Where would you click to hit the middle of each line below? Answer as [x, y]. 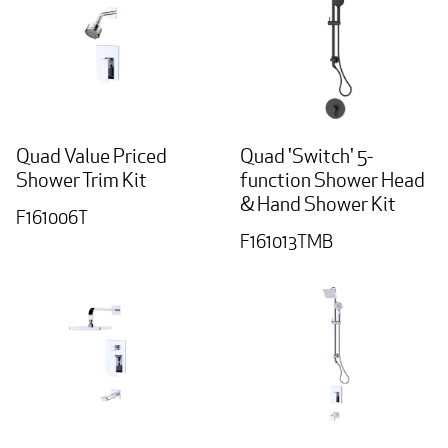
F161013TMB [288, 242]
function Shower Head [332, 180]
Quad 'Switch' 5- [306, 156]
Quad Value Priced [91, 156]
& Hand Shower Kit [318, 204]
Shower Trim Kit [81, 180]
